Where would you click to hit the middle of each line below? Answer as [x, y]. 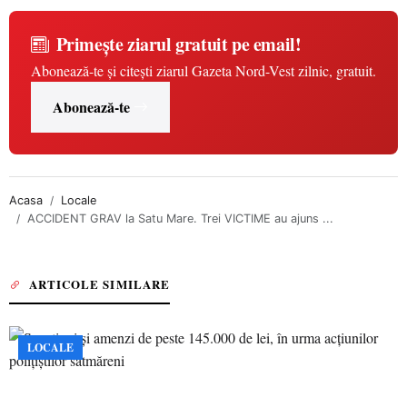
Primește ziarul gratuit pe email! [179, 44]
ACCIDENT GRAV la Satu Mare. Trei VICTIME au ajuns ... [180, 218]
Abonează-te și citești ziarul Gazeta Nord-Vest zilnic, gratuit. [203, 70]
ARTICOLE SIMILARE [99, 284]
